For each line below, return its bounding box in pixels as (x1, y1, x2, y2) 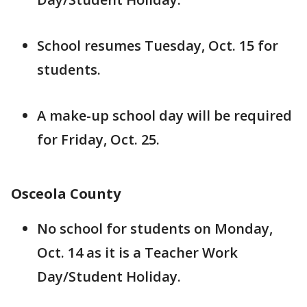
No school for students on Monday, (37, 219, 273, 238)
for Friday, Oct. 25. (37, 130, 160, 149)
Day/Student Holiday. (37, 267, 181, 286)
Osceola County (11, 184, 121, 203)
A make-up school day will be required (37, 106, 292, 125)
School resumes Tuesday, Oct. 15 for (37, 36, 278, 55)
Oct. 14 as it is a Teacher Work (37, 243, 238, 262)
